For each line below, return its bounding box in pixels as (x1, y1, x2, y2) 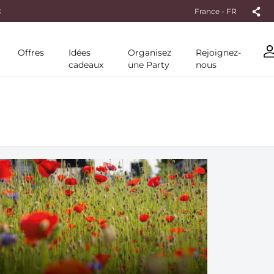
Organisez (128, 47, 171, 58)
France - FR (194, 6, 237, 16)
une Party (128, 59, 169, 70)
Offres (18, 47, 44, 58)
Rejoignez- (196, 47, 241, 58)
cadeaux (68, 59, 103, 70)
